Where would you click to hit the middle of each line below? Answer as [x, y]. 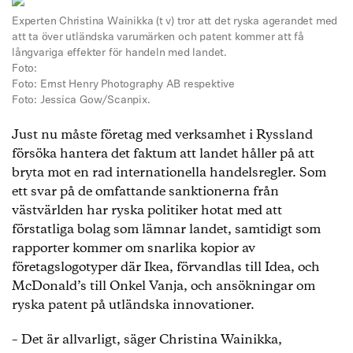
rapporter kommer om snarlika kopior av [134, 249]
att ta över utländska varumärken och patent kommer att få [158, 37]
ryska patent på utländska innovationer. [133, 305]
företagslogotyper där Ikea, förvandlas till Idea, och [166, 268]
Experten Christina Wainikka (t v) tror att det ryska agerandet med [175, 22]
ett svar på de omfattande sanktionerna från [145, 192]
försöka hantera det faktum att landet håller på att [163, 154]
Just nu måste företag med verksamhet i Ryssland [162, 135]
